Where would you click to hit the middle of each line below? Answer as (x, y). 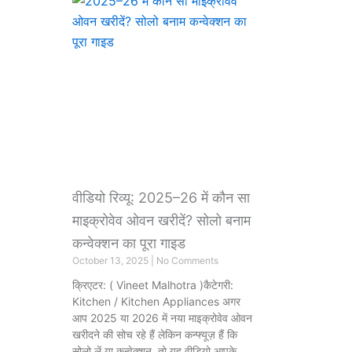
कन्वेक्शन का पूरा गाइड (129, 244)
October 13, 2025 (112, 261)
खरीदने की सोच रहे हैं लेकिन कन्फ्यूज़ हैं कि (155, 335)
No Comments (187, 261)
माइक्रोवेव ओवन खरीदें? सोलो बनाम (161, 221)
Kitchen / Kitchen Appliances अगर (156, 302)
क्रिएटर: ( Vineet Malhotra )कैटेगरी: (153, 285)
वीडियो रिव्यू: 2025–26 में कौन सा (161, 198)
